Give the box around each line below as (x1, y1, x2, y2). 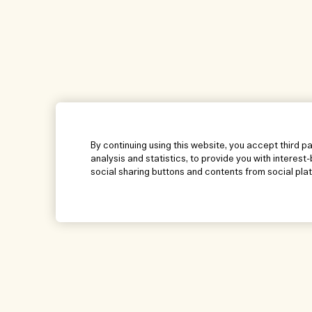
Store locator (226, 290, 285, 302)
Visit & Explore (226, 275, 302, 288)
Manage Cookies (64, 290, 139, 302)
